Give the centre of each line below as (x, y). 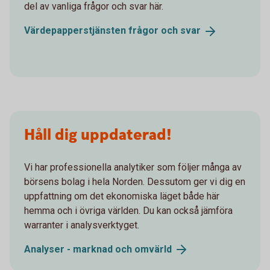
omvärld (153, 249)
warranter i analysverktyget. (82, 225)
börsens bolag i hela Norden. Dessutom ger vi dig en (135, 181)
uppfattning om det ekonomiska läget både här (122, 196)
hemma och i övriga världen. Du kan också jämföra (128, 210)
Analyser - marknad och (79, 249)
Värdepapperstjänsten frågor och (102, 30)
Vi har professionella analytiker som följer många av (133, 167)
